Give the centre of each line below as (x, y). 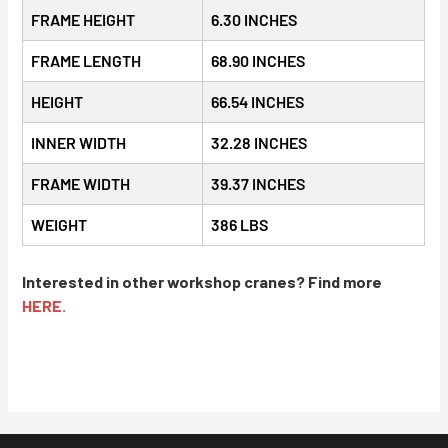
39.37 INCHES (258, 184)
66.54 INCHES (258, 102)
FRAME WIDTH (81, 184)
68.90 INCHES (258, 61)
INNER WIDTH (79, 143)
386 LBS (240, 225)
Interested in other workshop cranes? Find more (202, 282)
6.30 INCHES (254, 20)
